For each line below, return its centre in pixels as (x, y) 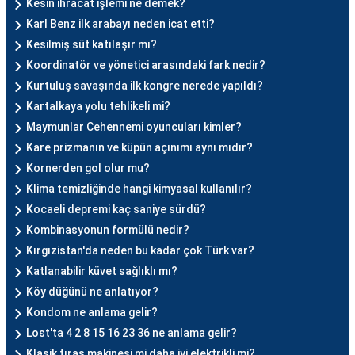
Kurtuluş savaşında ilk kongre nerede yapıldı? (145, 86)
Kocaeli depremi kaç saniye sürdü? (116, 209)
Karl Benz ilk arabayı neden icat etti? (120, 24)
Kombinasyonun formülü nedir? (108, 230)
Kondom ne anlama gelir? (92, 312)
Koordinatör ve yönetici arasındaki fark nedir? (146, 65)
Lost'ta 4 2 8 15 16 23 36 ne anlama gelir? (132, 333)
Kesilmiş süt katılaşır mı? (92, 44)
